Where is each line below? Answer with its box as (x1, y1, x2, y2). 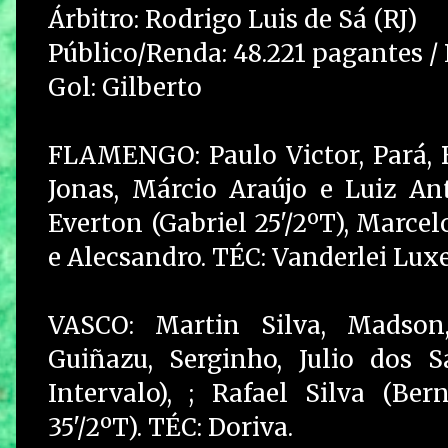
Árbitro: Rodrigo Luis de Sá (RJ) (48, 4, 423, 35)
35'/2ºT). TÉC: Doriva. (48, 412, 293, 443)
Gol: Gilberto (48, 72, 202, 103)
